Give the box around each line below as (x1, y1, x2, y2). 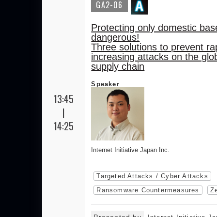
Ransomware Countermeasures (96, 186, 200, 194)
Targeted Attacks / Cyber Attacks (96, 172, 208, 180)
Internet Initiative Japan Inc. (91, 146, 170, 154)
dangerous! (91, 32, 140, 43)
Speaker (91, 80, 120, 88)
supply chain (91, 61, 145, 72)
